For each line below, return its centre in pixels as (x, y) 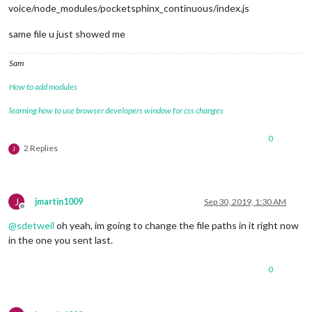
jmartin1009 (59, 201)
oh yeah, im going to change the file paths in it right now (177, 225)
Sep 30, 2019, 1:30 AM (245, 201)
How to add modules (43, 86)
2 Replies (41, 148)
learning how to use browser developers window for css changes (116, 110)
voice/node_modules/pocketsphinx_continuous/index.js (129, 8)
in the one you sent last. (61, 240)
